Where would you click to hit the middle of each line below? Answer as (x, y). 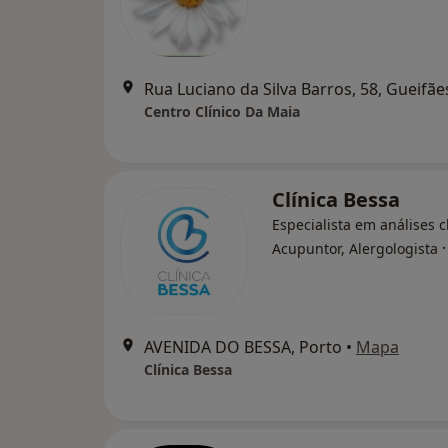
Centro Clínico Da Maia (222, 111)
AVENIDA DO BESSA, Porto (243, 347)
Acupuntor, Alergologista (355, 248)
